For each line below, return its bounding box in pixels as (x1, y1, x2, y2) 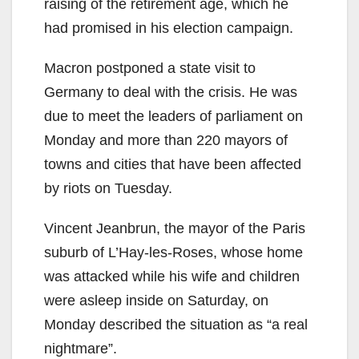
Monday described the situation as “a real (44, 316, 308, 333)
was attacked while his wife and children (44, 268, 300, 284)
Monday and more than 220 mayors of (44, 131, 288, 148)
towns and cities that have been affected (44, 155, 301, 172)
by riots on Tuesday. (44, 179, 172, 196)
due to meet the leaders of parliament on (44, 107, 303, 124)
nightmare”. (44, 340, 117, 357)
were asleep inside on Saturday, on (44, 292, 268, 309)
